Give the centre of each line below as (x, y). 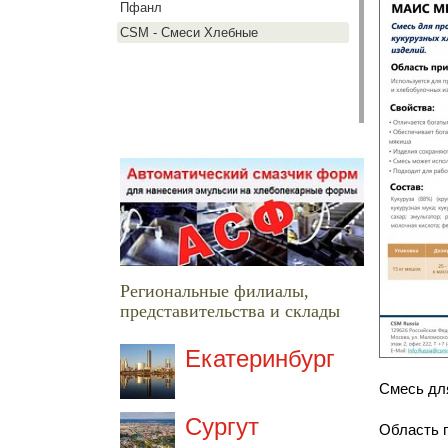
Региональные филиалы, (214, 291)
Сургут (221, 426)
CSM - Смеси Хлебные (188, 32)
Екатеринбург (259, 358)
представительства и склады (229, 311)
